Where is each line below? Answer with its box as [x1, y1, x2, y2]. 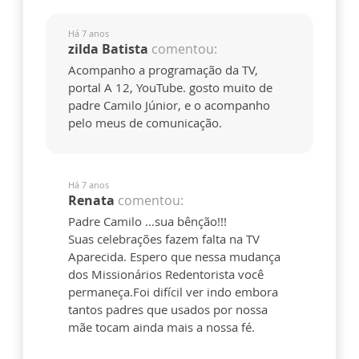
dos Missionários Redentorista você [68, 266, 264, 283]
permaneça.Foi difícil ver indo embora [68, 284, 278, 301]
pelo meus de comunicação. [68, 115, 222, 131]
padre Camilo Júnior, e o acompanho [68, 97, 270, 114]
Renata [68, 192, 115, 210]
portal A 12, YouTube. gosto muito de [68, 79, 272, 96]
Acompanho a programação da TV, [68, 62, 258, 79]
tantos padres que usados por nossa [68, 301, 268, 318]
